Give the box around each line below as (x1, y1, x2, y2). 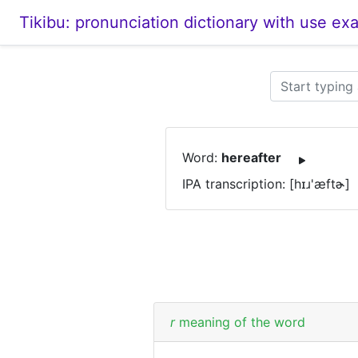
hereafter (221, 149, 281, 166)
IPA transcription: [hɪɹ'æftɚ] (182, 176, 350, 192)
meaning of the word (179, 314, 305, 330)
